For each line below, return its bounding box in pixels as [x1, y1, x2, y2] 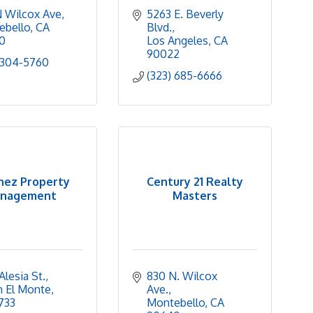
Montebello [147, 296, 205, 310]
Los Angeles [147, 34, 208, 48]
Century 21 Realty [147, 174, 243, 189]
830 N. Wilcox [147, 269, 217, 283]
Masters [173, 188, 217, 203]
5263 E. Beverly [147, 7, 224, 21]
